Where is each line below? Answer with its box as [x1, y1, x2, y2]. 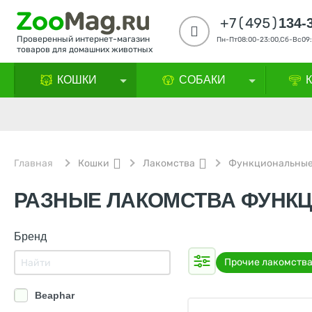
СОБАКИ [179, 74, 226, 86]
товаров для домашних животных [17, 45, 153, 54]
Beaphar [35, 289, 75, 301]
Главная [14, 157, 53, 169]
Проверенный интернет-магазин [17, 34, 150, 44]
